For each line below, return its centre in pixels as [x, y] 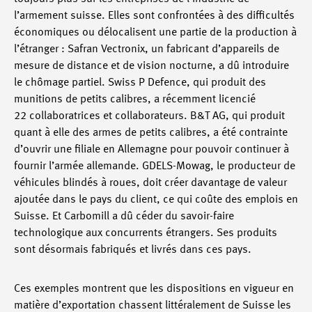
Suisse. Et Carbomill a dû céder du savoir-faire [124, 217]
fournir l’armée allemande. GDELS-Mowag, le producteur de [155, 166]
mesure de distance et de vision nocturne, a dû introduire [151, 66]
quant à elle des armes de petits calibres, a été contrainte [151, 133]
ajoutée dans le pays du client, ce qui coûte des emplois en [156, 200]
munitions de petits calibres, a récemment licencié [135, 100]
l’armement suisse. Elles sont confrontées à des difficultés [154, 16]
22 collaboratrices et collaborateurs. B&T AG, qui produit [149, 116]
